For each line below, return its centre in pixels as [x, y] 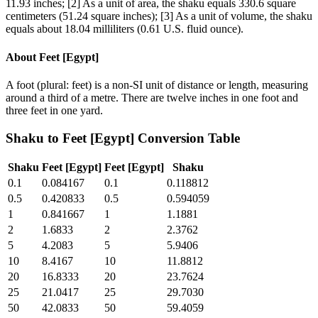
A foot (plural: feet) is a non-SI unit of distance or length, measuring [157, 84]
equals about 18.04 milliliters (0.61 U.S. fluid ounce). [125, 29]
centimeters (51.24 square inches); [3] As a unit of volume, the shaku [159, 16]
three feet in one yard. [54, 110]
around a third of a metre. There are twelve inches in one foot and [152, 97]
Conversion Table [187, 138]
